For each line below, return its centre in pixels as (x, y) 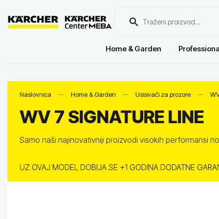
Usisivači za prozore (163, 94)
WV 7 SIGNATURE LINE (112, 117)
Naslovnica (35, 94)
